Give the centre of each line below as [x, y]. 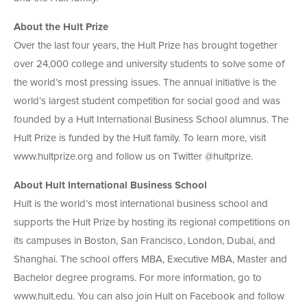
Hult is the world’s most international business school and [141, 204]
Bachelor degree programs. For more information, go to [138, 278]
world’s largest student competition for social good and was [147, 101]
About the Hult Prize [61, 27]
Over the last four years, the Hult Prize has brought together [146, 46]
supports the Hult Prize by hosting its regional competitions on [152, 223]
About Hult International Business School [110, 186]
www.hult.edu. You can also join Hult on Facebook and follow [149, 297]
